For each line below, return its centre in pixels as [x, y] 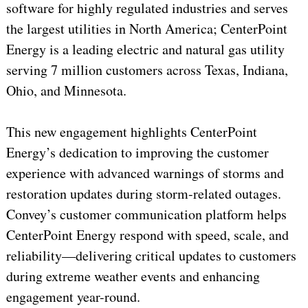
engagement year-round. [73, 297]
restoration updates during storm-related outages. [143, 194]
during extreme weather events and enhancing [133, 276]
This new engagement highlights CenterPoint [131, 132]
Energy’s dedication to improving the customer [137, 153]
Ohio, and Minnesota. [66, 91]
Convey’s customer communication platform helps [146, 214]
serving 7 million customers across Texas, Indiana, [147, 70]
